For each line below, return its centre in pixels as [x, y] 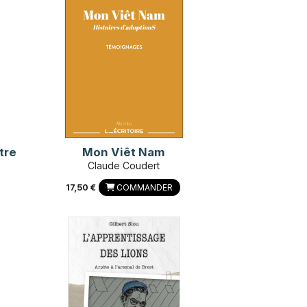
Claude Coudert [124, 165]
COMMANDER [144, 187]
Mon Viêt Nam [124, 152]
